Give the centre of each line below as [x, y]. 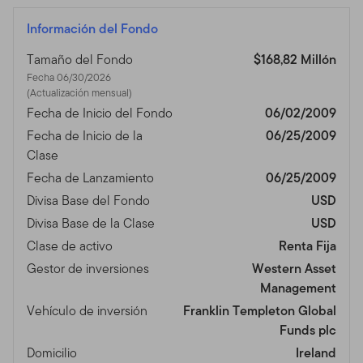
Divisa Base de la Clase [91, 223]
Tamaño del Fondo [80, 59]
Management [298, 288]
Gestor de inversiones [88, 268]
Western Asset [294, 268]
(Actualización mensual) [79, 92]
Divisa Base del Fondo [88, 200]
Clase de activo [70, 246]
